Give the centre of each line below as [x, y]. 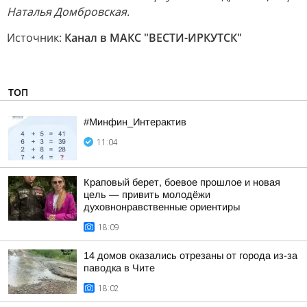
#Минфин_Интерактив [135, 122]
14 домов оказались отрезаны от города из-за [191, 256]
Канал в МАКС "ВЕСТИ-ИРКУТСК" [153, 38]
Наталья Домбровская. [68, 12]
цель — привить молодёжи [147, 195]
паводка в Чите [119, 268]
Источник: [36, 38]
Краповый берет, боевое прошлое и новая [182, 182]
